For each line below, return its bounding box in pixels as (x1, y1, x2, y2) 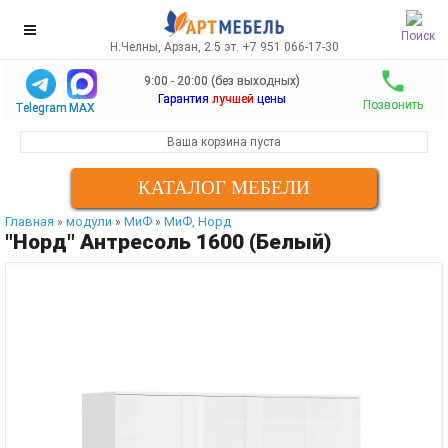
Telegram (15, 101, 67, 115)
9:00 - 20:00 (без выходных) (143, 74, 300, 88)
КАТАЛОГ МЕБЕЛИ (138, 177, 310, 198)
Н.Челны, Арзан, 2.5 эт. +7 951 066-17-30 (109, 40, 339, 55)
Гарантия (157, 92, 212, 106)
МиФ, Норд (164, 214, 231, 229)
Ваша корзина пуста (167, 135, 281, 149)
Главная (5, 214, 54, 229)
